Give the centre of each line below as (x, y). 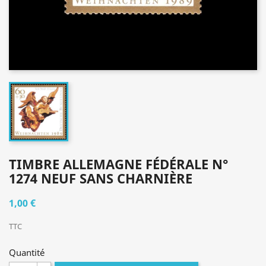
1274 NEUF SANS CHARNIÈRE (101, 178)
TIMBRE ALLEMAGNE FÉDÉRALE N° (118, 164)
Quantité (27, 252)
